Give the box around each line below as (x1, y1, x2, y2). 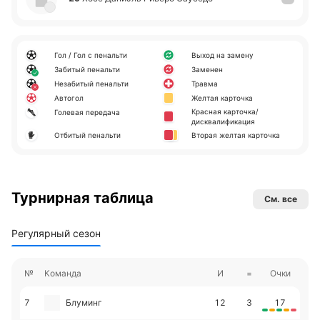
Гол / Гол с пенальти (54, 51, 127, 59)
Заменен (191, 65, 223, 74)
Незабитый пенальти (54, 79, 129, 88)
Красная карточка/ (191, 107, 259, 116)
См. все (264, 194, 297, 204)
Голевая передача (54, 108, 120, 116)
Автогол (54, 94, 84, 102)
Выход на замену (191, 51, 254, 59)
